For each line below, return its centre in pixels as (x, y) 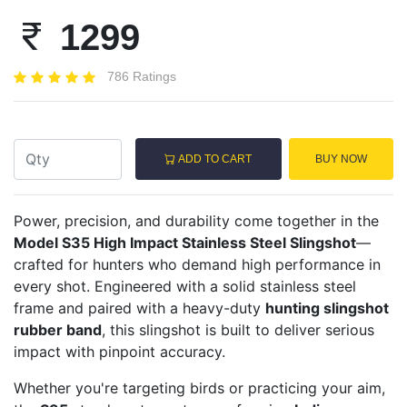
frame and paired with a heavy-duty (139, 308)
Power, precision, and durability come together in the (196, 221)
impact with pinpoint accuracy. (119, 352)
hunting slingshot (327, 308)
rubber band (58, 330)
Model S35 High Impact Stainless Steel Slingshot (185, 243)
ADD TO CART (214, 159)
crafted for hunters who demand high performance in (197, 265)
